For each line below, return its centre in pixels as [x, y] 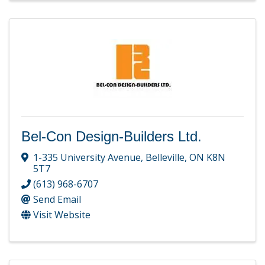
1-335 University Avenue [87, 157]
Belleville [165, 157]
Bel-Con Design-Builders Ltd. [112, 137]
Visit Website [62, 214]
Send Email [57, 199]
